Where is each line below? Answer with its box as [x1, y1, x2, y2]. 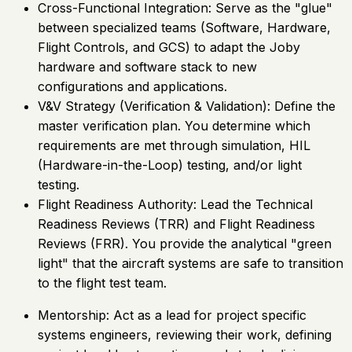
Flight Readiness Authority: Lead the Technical [38, 196, 313, 213]
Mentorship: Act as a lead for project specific [38, 307, 306, 324]
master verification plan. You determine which [38, 118, 310, 134]
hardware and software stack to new [38, 59, 257, 75]
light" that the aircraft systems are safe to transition [38, 255, 343, 272]
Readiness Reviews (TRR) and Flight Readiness [38, 216, 315, 233]
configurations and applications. [38, 79, 227, 95]
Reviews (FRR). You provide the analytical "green [38, 236, 332, 252]
